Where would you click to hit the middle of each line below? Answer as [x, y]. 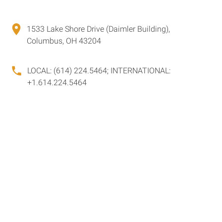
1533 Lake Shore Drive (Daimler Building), [99, 29]
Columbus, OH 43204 [64, 41]
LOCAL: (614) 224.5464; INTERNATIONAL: [99, 70]
